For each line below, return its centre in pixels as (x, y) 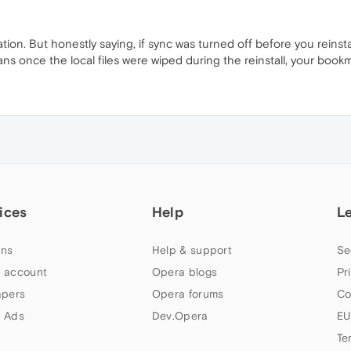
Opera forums (188, 294)
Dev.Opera (180, 316)
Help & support (192, 250)
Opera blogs (185, 272)
